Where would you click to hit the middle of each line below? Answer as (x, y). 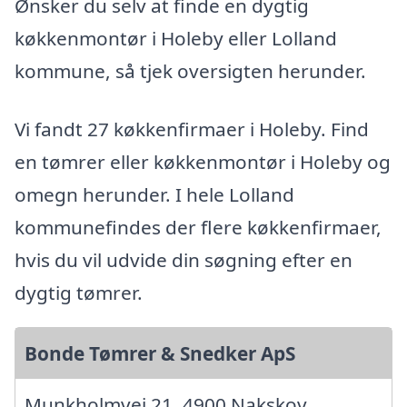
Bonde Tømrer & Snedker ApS (160, 354)
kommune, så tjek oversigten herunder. (190, 71)
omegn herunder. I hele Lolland (154, 195)
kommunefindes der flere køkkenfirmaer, (198, 228)
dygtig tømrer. (79, 293)
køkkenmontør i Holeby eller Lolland (176, 39)
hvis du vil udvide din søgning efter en (184, 260)
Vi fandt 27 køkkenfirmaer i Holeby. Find (192, 129)
